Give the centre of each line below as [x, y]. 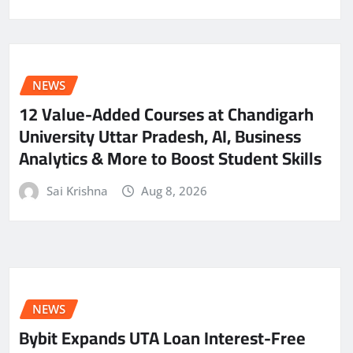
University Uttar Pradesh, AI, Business [160, 136]
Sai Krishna [77, 190]
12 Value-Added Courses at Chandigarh [166, 114]
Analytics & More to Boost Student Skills [170, 158]
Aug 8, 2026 [175, 190]
